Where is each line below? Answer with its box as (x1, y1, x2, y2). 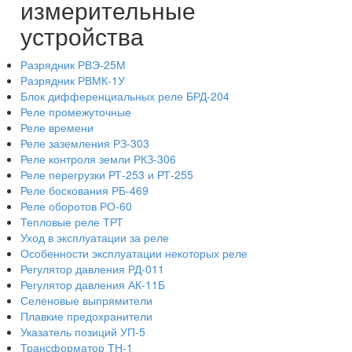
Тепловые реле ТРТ (20, 214, 123, 229)
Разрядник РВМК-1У (20, 72, 125, 88)
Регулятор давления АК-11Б (20, 277, 165, 292)
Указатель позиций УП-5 (20, 324, 145, 339)
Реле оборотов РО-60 (20, 198, 132, 214)
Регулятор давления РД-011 (20, 261, 164, 277)
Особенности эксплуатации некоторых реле (20, 245, 247, 261)
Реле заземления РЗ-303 (20, 135, 149, 151)
